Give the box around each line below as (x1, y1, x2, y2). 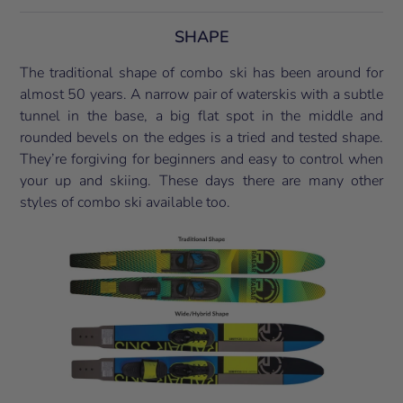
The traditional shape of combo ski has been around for (20, 63, 383, 84)
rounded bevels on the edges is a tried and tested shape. (20, 128, 383, 148)
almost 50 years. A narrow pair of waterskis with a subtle (20, 85, 383, 105)
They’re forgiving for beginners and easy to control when (20, 149, 383, 170)
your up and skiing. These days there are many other (20, 171, 383, 192)
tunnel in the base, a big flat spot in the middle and (20, 106, 383, 127)
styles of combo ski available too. (20, 193, 230, 213)
